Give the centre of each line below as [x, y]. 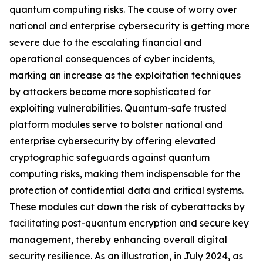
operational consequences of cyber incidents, [112, 59]
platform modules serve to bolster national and [116, 125]
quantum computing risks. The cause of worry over [123, 10]
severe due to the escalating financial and [106, 43]
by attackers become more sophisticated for [110, 92]
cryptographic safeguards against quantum [109, 158]
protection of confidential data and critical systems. [127, 190]
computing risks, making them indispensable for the [125, 174]
